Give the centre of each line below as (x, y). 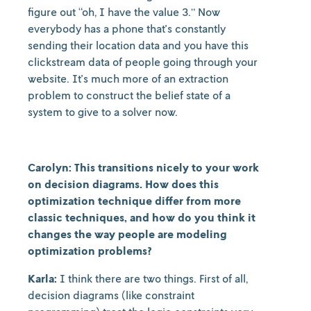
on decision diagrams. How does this (123, 184)
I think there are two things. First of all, (154, 278)
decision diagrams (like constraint (111, 295)
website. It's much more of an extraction (128, 78)
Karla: (44, 278)
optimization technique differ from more (134, 201)
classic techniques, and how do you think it (142, 217)
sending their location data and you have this (138, 45)
